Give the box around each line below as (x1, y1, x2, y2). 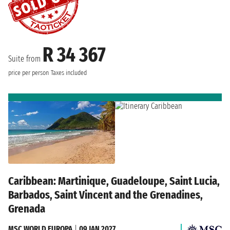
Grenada (8, 201, 45, 216)
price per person (8, 69, 49, 78)
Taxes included (51, 69, 87, 78)
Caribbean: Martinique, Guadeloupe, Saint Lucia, (8, 174, 220, 188)
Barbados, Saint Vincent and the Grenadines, (8, 187, 203, 202)
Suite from (8, 54, 43, 64)
